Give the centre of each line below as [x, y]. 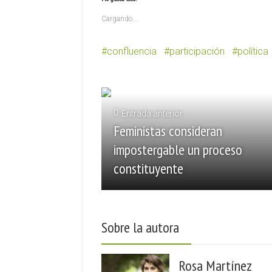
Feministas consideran [168, 131]
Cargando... [120, 19]
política [253, 51]
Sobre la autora [140, 227]
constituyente [148, 168]
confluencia [132, 51]
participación [197, 51]
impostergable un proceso [178, 150]
